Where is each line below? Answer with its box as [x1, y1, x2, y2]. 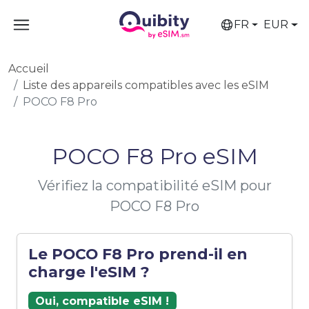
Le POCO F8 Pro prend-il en [28, 245, 248, 263]
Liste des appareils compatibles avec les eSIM [23, 79, 269, 92]
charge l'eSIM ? [28, 263, 150, 281]
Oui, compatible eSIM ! [35, 294, 170, 308]
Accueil [8, 62, 49, 75]
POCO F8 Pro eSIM [51, 143, 258, 170]
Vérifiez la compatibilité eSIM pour [37, 177, 272, 194]
